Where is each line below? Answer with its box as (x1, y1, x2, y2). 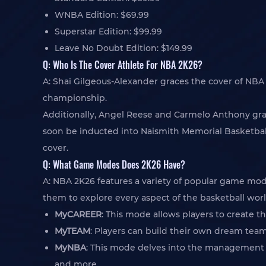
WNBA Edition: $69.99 (55, 9, 149, 20)
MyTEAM (55, 226, 90, 236)
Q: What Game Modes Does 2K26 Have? (43, 157, 185, 172)
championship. (43, 93, 107, 103)
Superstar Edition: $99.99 (55, 26, 162, 37)
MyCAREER (55, 209, 102, 220)
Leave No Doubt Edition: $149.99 (55, 43, 192, 53)
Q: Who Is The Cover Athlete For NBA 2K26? (43, 57, 202, 72)
